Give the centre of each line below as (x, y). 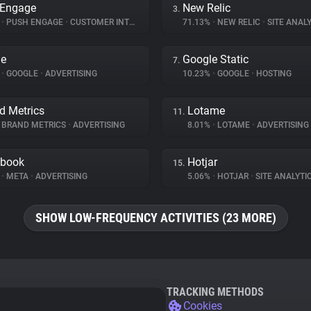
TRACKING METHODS (215, 292)
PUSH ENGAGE (35, 22)
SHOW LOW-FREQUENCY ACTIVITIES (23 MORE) (155, 218)
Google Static (216, 59)
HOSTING (273, 74)
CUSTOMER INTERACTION (99, 22)
